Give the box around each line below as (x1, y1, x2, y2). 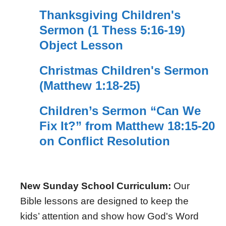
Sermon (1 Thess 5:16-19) (39, 23, 185, 37)
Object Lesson (39, 38, 123, 52)
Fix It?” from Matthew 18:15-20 (39, 119, 215, 133)
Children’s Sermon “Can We (39, 104, 201, 118)
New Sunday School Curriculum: (20, 181, 171, 192)
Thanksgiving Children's (39, 8, 181, 22)
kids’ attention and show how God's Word (20, 211, 199, 222)
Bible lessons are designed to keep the (20, 196, 189, 207)
